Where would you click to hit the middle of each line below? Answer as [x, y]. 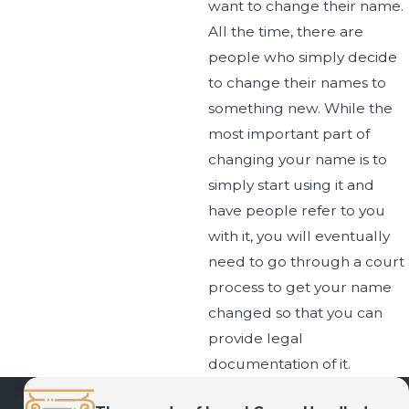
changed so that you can [295, 312]
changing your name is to [297, 159]
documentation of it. [279, 363]
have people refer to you [296, 210]
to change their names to [297, 82]
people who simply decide [302, 57]
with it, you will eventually [299, 236]
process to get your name [299, 287]
